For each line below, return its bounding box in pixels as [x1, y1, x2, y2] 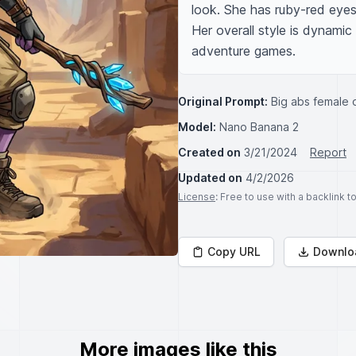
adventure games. [192, 43, 296, 59]
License [178, 191, 215, 203]
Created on [178, 145, 241, 159]
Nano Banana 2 [219, 120, 299, 133]
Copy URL [207, 245, 261, 258]
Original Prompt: [178, 95, 268, 108]
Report [310, 145, 346, 159]
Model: [178, 120, 216, 133]
